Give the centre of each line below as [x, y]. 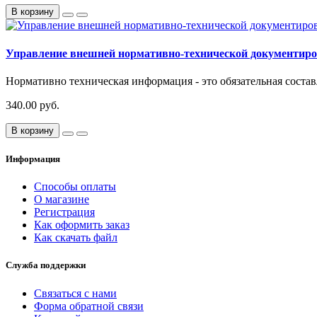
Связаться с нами [75, 293]
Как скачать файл [76, 238]
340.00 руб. [33, 105]
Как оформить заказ [82, 225]
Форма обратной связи [89, 306]
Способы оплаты [75, 187]
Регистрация [64, 212]
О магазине [62, 200]
